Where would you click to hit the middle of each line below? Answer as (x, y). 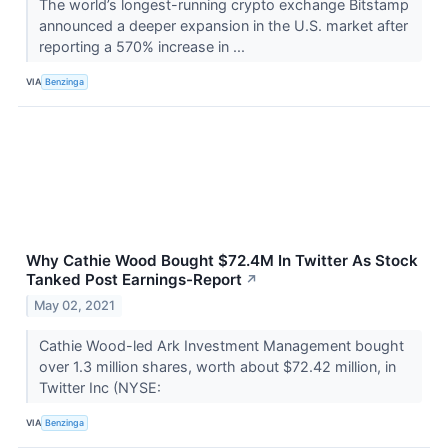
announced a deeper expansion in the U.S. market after (223, 25)
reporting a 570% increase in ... (143, 46)
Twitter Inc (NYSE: (101, 387)
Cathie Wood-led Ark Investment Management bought (221, 345)
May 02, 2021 (75, 305)
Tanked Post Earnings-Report (134, 279)
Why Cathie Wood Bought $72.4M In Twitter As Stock (222, 260)
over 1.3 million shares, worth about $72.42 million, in (217, 366)
